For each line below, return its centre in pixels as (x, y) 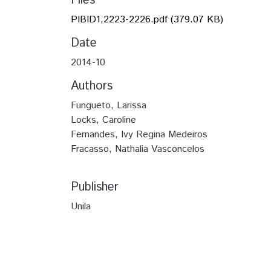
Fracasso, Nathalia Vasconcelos (138, 149)
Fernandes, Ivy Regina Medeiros (139, 134)
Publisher (95, 187)
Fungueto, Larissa (109, 105)
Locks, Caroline (103, 120)
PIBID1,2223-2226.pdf (119, 19)
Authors (92, 86)
